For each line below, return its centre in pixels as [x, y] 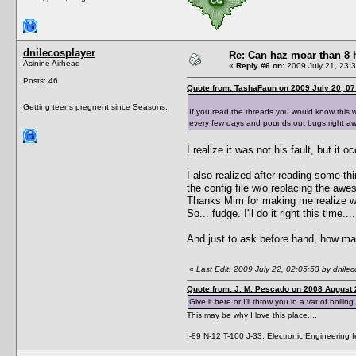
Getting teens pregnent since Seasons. [95, 106]
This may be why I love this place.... [252, 315]
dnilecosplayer [59, 52]
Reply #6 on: [260, 65]
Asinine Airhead [52, 63]
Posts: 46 [41, 80]
